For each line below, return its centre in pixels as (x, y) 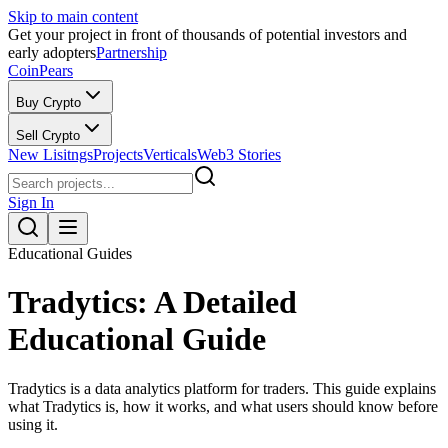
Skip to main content (73, 16)
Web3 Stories (239, 154)
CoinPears (40, 70)
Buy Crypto (48, 102)
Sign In (31, 202)
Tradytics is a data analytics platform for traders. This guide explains (222, 388)
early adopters (52, 52)
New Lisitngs (50, 154)
